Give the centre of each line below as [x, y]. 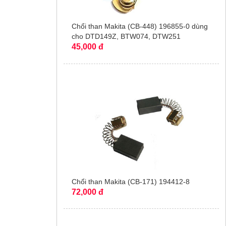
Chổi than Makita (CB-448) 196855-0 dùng [139, 26]
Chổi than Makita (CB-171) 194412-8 [130, 181]
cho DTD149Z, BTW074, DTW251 [126, 37]
